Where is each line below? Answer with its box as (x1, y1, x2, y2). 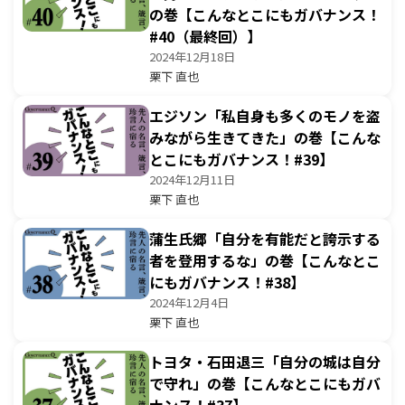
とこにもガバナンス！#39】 (149, 148, 334, 170)
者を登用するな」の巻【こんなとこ (149, 250, 381, 271)
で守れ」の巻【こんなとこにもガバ (149, 372, 381, 394)
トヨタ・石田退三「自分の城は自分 (149, 351, 381, 372)
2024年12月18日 (149, 48, 235, 65)
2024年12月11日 (149, 171, 235, 188)
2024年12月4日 (149, 294, 229, 311)
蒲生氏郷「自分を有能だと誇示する (149, 228, 381, 250)
